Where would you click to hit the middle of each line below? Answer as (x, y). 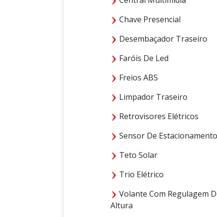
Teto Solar (137, 155)
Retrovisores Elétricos (158, 116)
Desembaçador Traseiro (162, 39)
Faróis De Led (143, 58)
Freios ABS (138, 77)
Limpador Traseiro (152, 97)
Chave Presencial (149, 19)
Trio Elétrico (140, 174)
